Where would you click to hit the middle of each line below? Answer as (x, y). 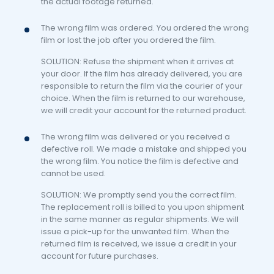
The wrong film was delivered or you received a (135, 137)
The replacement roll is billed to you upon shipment (142, 207)
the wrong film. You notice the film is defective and (139, 161)
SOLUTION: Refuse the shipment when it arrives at (137, 62)
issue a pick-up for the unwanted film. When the (135, 232)
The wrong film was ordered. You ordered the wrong (145, 28)
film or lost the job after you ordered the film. (128, 40)
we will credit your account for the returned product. (143, 111)
